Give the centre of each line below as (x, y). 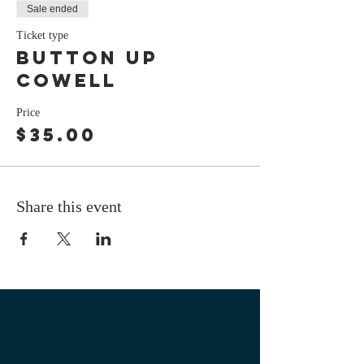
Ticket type (42, 35)
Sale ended (52, 9)
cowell (67, 80)
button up (87, 57)
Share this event (69, 206)
